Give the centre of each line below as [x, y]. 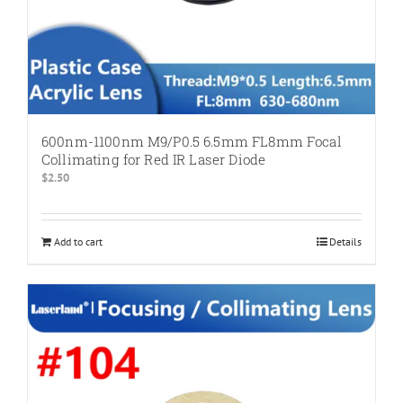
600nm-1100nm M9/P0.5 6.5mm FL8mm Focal [192, 141]
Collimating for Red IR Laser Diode [154, 159]
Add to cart [78, 241]
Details [345, 241]
